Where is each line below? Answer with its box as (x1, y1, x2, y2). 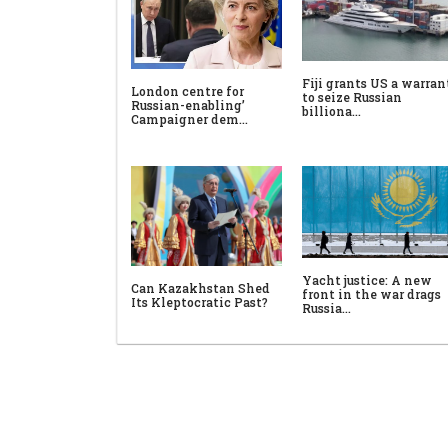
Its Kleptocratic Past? (131, 294, 268, 311)
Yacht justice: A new (302, 272, 432, 289)
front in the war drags (302, 286, 441, 303)
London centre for (131, 82, 244, 99)
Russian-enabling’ (131, 96, 245, 113)
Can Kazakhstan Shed (131, 280, 270, 297)
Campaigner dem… (131, 110, 248, 127)
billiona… (302, 103, 361, 120)
